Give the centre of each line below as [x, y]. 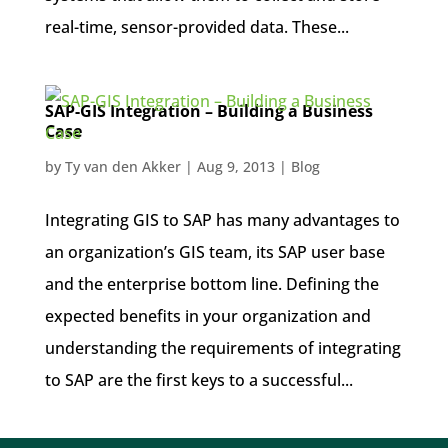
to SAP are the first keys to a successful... [198, 379]
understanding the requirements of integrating [222, 347]
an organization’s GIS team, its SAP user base [214, 251]
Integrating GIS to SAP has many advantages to [222, 219]
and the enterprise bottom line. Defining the [211, 283]
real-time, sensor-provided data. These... [196, 26]
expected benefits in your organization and [207, 315]
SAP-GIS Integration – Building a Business [208, 110]
